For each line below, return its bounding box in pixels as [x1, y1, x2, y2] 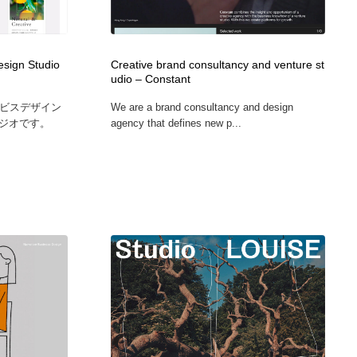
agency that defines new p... [110, 116, 241, 129]
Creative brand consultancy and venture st [110, 58, 324, 71]
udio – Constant [110, 73, 190, 85]
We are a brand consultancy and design [110, 100, 293, 113]
